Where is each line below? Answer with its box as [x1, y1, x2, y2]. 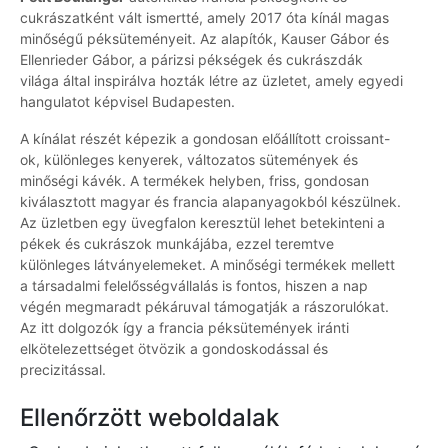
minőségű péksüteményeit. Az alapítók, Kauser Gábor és [20, 30, 389, 48]
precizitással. [20, 361, 106, 379]
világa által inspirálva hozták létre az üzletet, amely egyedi [20, 72, 403, 90]
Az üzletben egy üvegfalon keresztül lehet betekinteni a [20, 214, 385, 232]
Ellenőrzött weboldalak [20, 403, 279, 433]
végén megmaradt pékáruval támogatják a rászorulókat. [20, 298, 389, 316]
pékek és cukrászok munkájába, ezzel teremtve [20, 235, 334, 253]
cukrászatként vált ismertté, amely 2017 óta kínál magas [20, 9, 389, 27]
